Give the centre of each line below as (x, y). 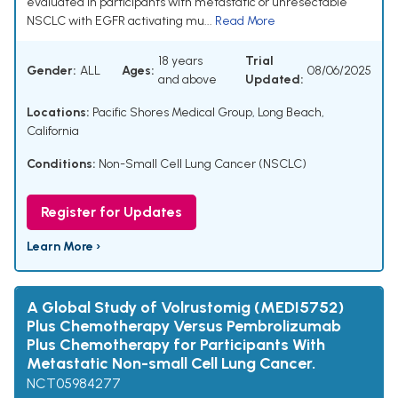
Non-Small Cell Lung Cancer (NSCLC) (203, 164)
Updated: (275, 80)
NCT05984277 (74, 384)
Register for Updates (111, 212)
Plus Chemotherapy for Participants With (176, 345)
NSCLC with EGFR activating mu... (121, 21)
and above (187, 80)
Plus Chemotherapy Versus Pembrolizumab (184, 326)
